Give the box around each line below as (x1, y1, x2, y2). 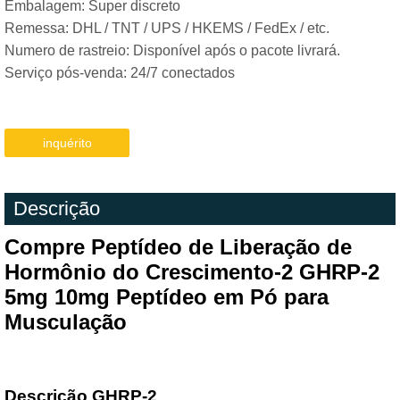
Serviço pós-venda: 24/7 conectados (4, 65, 235, 80)
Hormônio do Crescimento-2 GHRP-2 (4, 260, 379, 284)
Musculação (4, 310, 127, 334)
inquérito (42, 136, 92, 150)
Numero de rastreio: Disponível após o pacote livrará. (4, 43, 340, 58)
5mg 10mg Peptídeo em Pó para (4, 285, 329, 309)
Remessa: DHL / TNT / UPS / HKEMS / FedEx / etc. (4, 21, 329, 36)
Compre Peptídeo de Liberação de (4, 235, 352, 259)
